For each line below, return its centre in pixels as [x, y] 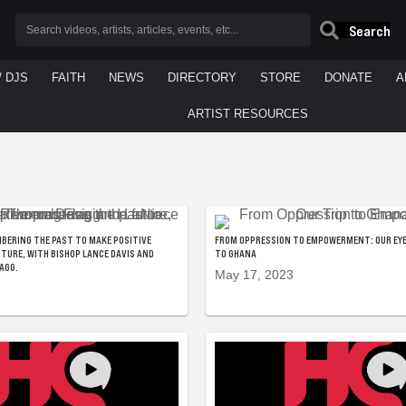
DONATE [348, 78]
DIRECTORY [202, 78]
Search [370, 30]
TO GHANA [236, 254]
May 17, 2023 [254, 275]
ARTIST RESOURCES [248, 114]
